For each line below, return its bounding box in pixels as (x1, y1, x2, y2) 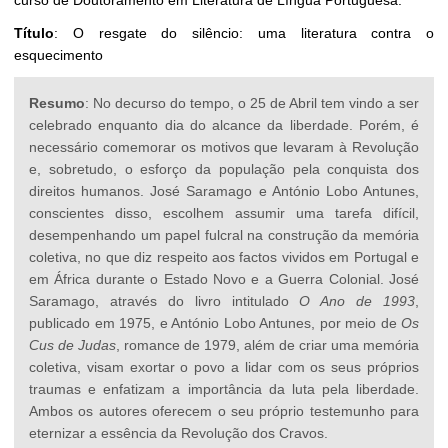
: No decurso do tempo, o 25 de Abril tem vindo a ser (85, 95, 419, 112)
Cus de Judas (29, 337, 116, 354)
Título (14, 25, 54, 42)
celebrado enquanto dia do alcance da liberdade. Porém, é (29, 117, 419, 134)
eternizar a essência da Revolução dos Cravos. (29, 425, 328, 442)
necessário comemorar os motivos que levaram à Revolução (29, 139, 419, 156)
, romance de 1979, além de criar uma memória (116, 337, 419, 354)
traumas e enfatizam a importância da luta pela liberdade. (29, 381, 419, 398)
